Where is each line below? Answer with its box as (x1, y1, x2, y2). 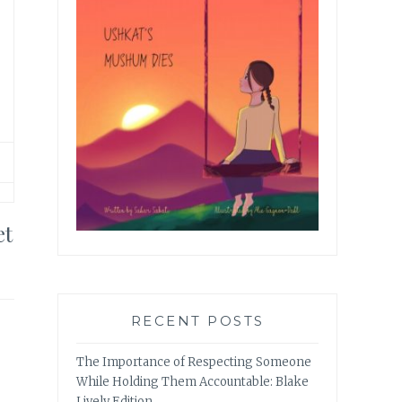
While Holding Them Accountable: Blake (76, 374, 309, 390)
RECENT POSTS (130, 312, 265, 330)
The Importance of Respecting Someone (76, 354, 311, 371)
